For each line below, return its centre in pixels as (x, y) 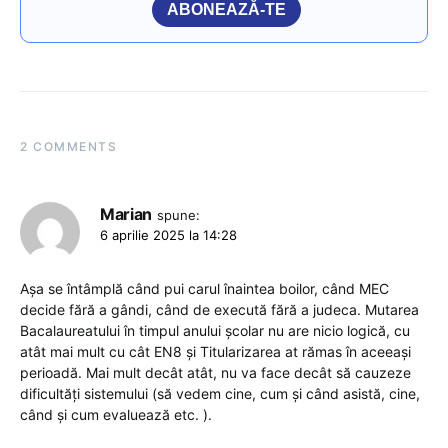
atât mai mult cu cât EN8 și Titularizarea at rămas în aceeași (215, 351)
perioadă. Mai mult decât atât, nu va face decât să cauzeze (215, 372)
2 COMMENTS (68, 146)
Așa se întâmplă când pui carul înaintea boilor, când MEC (204, 288)
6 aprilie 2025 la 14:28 (168, 234)
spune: (178, 214)
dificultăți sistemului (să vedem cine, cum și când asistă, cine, (220, 393)
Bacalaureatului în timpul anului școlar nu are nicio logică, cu (215, 330)
